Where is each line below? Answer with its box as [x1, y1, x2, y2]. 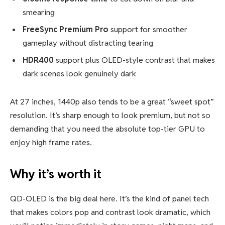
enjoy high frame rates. [10, 137, 92, 148]
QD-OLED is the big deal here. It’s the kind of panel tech [10, 193, 209, 204]
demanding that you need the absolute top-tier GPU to [10, 124, 205, 135]
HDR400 [23, 55, 54, 66]
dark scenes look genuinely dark [23, 68, 136, 79]
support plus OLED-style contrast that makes [54, 55, 215, 66]
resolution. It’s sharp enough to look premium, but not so [10, 110, 210, 121]
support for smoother [108, 24, 187, 35]
